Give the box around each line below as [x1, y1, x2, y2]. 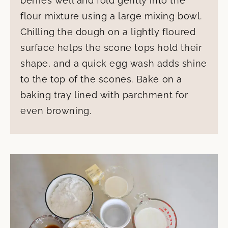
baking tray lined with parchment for [20, 90, 188, 100]
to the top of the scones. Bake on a [20, 74, 183, 84]
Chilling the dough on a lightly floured [20, 26, 196, 37]
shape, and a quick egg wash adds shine [20, 58, 207, 69]
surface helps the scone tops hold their [20, 42, 202, 53]
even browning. [20, 105, 92, 116]
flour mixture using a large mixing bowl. [20, 11, 203, 21]
